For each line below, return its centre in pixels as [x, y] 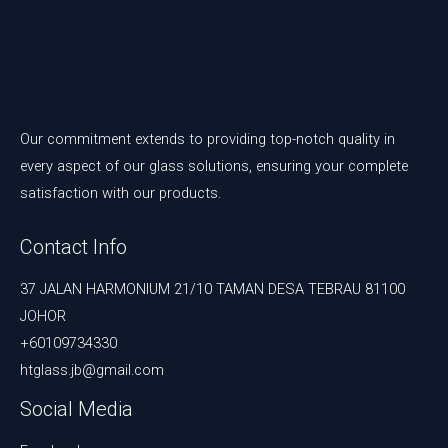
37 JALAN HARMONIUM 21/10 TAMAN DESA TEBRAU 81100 [212, 288]
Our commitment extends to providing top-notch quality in [207, 139]
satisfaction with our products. [120, 193]
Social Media [76, 408]
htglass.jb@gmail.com [92, 369]
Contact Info [73, 246]
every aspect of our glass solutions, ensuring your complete [214, 166]
